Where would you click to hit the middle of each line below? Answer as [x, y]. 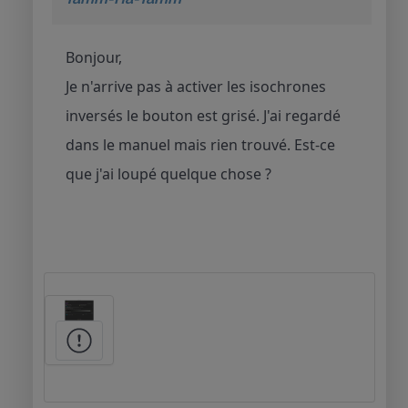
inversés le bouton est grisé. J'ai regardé [203, 115]
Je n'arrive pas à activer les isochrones [196, 86]
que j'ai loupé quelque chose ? [170, 173]
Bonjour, [94, 57]
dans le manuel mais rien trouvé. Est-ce [200, 144]
